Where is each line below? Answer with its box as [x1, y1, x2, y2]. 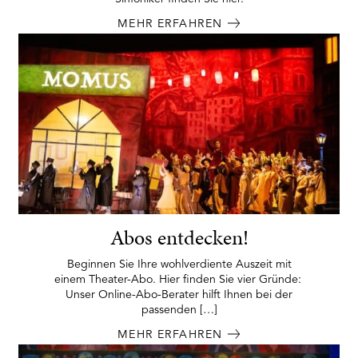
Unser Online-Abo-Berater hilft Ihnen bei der [66, 288, 292, 300]
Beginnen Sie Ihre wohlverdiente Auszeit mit [66, 258, 292, 270]
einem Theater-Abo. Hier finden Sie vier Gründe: [54, 273, 304, 285]
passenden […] [141, 304, 217, 316]
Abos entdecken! [109, 224, 249, 253]
